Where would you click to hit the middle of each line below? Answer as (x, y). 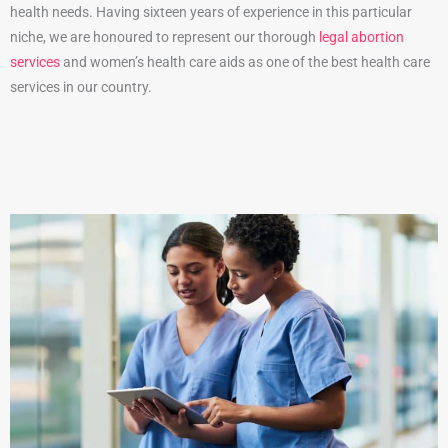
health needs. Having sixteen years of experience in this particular (211, 12)
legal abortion (361, 37)
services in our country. (81, 87)
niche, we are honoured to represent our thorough (164, 37)
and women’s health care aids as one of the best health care (245, 62)
